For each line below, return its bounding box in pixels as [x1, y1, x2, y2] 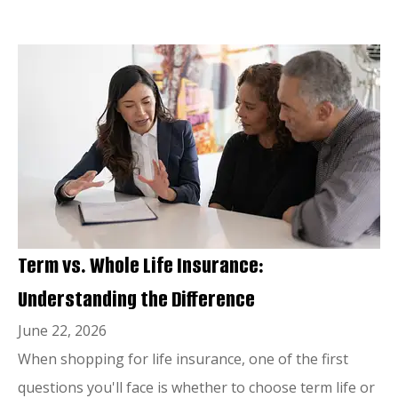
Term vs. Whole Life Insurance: [18, 251, 264, 280]
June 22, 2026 [18, 320, 107, 340]
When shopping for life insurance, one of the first [18, 348, 348, 369]
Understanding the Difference [18, 284, 255, 314]
